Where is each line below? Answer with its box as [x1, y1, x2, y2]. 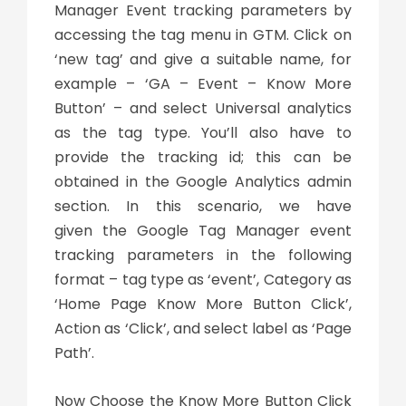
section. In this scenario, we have [54, 196, 352, 217]
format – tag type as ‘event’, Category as [54, 269, 352, 291]
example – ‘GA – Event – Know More [54, 73, 352, 95]
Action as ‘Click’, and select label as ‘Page [54, 318, 352, 340]
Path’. [54, 343, 94, 364]
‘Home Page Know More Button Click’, [54, 294, 352, 315]
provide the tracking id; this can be [54, 147, 352, 169]
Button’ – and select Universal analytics [54, 98, 352, 120]
